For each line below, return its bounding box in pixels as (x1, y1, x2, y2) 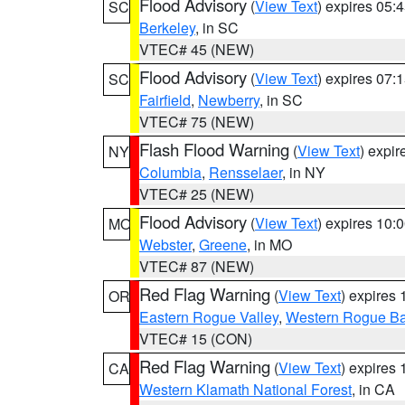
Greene (199, 234, 247, 255)
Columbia (139, 162, 202, 183)
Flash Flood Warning (139, 137, 289, 161)
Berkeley (139, 17, 195, 38)
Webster (139, 234, 192, 255)
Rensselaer (209, 162, 282, 183)
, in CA (352, 379, 395, 400)
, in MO (247, 234, 292, 255)
